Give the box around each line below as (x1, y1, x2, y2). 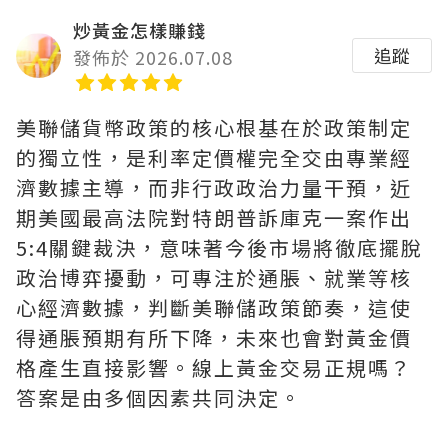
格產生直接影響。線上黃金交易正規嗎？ (16, 353, 412, 382)
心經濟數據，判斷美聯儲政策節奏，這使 (16, 293, 412, 322)
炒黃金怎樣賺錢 (73, 17, 206, 43)
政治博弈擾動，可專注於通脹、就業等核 (16, 263, 412, 292)
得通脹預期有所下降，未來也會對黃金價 (16, 323, 412, 352)
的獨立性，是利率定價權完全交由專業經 (16, 143, 412, 172)
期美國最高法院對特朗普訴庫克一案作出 (16, 203, 412, 232)
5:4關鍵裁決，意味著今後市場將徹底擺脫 (16, 233, 423, 262)
